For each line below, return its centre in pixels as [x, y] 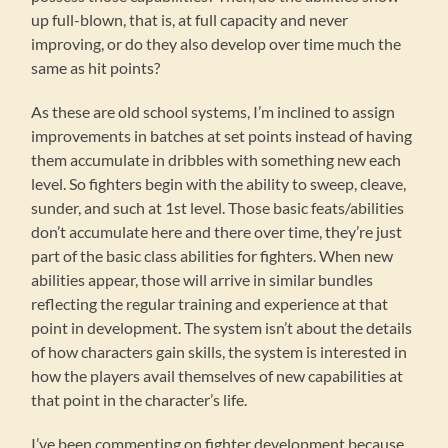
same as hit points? [96, 68]
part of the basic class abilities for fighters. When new [212, 256]
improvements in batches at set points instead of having [222, 136]
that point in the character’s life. [139, 400]
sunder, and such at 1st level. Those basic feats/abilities [218, 208]
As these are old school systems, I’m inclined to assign [213, 112]
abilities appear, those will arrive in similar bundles [202, 280]
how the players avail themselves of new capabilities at [217, 376]
